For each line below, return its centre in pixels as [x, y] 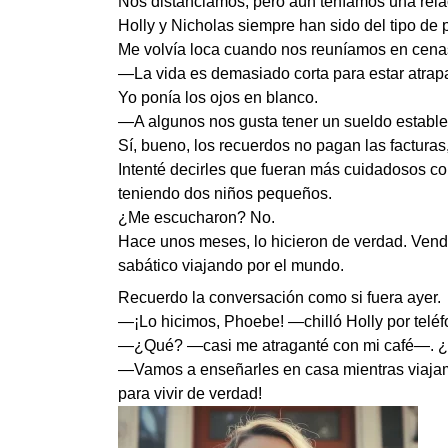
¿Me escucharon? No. [196, 217]
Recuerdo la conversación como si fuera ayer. [279, 297]
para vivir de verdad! [190, 393]
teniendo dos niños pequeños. [225, 193]
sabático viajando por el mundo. [231, 265]
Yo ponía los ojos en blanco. [218, 97]
